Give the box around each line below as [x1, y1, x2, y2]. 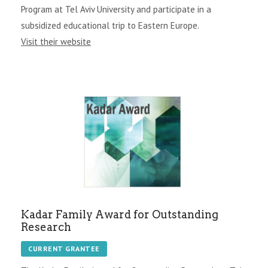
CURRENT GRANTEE [28, 243, 100, 253]
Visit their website [21, 35, 91, 47]
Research [21, 220, 71, 233]
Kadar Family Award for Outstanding [21, 208, 218, 221]
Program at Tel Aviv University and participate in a [21, 3, 211, 15]
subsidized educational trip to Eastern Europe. [21, 19, 199, 31]
